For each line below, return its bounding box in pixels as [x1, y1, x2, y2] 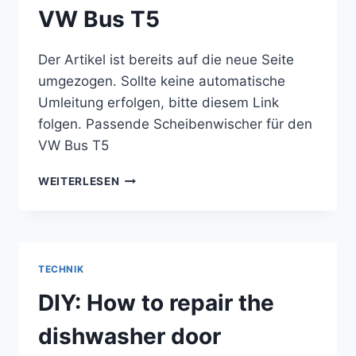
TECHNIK [38, 262, 84, 275]
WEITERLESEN [38, 174, 120, 188]
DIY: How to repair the [38, 288, 274, 316]
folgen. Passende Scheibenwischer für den [38, 115, 312, 132]
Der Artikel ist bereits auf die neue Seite [38, 51, 294, 68]
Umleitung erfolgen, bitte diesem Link [38, 94, 279, 110]
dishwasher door [38, 322, 221, 350]
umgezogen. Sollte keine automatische [38, 72, 285, 89]
